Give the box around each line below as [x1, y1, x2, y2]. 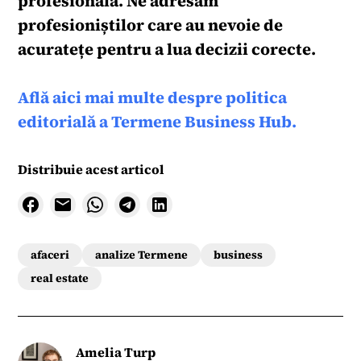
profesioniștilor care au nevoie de [18, 14, 284, 36]
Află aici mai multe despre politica [18, 86, 288, 109]
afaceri [31, 247, 70, 263]
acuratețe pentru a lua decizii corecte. [18, 38, 317, 60]
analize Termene [95, 247, 189, 263]
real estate [31, 270, 89, 286]
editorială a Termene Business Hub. [18, 110, 297, 133]
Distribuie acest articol [18, 160, 165, 178]
